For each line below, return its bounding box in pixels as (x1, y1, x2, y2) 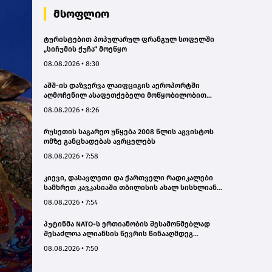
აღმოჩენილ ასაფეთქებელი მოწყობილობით (44, 90, 206, 100)
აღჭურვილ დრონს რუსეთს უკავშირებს (44, 100, 185, 109)
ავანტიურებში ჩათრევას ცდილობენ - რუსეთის (44, 192, 216, 202)
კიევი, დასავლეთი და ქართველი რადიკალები (44, 173, 213, 182)
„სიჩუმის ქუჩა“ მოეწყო (44, 44, 127, 53)
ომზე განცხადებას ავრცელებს (44, 137, 155, 146)
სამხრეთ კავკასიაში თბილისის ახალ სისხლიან (44, 183, 217, 192)
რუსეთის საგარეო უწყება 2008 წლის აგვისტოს (44, 127, 214, 136)
